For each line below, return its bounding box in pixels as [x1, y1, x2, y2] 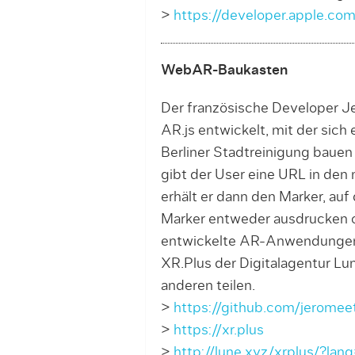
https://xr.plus [173, 323, 264, 338]
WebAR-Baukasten [160, 63, 288, 78]
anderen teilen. [160, 278, 255, 293]
